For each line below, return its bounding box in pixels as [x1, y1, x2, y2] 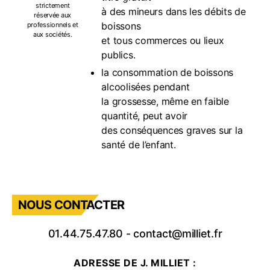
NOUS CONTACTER [18, 198, 124, 212]
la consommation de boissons [101, 66, 234, 78]
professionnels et [27, 20, 78, 29]
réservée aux [34, 10, 72, 19]
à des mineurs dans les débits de [101, 5, 246, 17]
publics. [101, 49, 136, 61]
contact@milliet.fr [133, 227, 222, 240]
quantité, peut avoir [101, 110, 188, 122]
